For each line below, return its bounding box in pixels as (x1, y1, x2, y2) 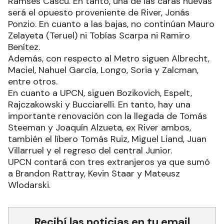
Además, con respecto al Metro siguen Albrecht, (8, 52, 209, 65)
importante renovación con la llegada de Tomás (8, 110, 207, 122)
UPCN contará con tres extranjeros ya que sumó (8, 156, 210, 168)
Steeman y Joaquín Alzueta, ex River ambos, (8, 121, 191, 134)
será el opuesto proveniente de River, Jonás (8, 6, 189, 19)
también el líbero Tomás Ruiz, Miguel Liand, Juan (8, 133, 206, 145)
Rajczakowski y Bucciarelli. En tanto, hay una (8, 98, 190, 111)
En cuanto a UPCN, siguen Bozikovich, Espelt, (8, 87, 192, 99)
